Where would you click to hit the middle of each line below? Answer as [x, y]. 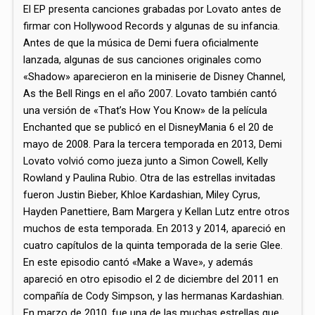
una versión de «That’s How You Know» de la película [146, 110]
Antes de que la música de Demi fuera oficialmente [141, 43]
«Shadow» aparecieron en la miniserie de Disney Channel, [155, 76]
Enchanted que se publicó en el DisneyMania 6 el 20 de [149, 127]
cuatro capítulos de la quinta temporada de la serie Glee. [153, 245]
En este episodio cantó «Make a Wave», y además [139, 262]
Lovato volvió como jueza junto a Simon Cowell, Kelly [146, 161]
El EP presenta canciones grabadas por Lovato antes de [153, 9]
